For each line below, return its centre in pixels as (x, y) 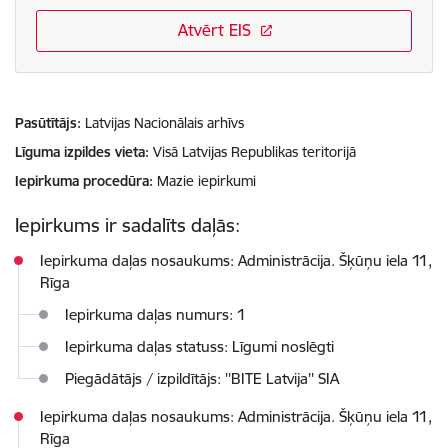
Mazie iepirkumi (206, 181)
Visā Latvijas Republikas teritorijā (254, 152)
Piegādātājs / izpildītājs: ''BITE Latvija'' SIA (202, 379)
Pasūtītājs (46, 123)
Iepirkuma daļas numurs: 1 (155, 315)
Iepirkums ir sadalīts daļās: (127, 225)
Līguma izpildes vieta (80, 152)
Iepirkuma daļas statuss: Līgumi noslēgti (199, 347)
